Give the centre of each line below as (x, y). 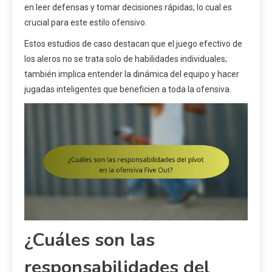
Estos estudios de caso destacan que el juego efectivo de (133, 44)
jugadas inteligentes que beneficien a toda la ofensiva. (128, 90)
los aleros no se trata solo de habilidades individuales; (126, 59)
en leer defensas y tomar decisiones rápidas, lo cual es (128, 8)
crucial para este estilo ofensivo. (86, 23)
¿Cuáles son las (90, 240)
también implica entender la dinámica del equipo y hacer (132, 74)
